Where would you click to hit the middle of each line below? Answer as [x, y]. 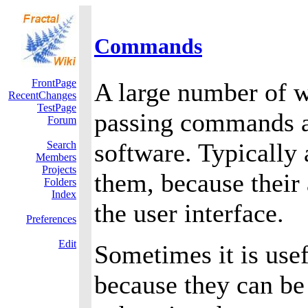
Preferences [51, 219]
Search [62, 145]
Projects [59, 169]
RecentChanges [42, 95]
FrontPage [54, 83]
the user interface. [189, 213]
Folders [60, 182]
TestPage [57, 108]
